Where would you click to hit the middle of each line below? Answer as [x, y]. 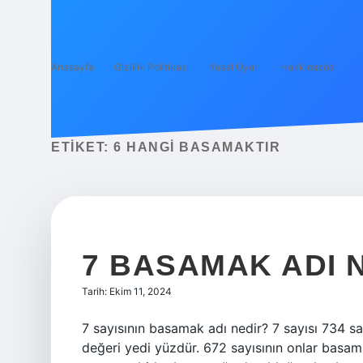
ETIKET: [82, 147]
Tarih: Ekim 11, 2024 [127, 291]
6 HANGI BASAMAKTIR [197, 147]
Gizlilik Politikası [152, 67]
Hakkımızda [307, 67]
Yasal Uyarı [235, 67]
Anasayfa [73, 67]
